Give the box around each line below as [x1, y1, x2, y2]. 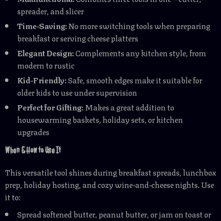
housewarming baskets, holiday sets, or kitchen [17, 113, 183, 125]
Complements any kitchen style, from [74, 46, 206, 59]
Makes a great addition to [83, 101, 174, 113]
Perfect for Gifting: [17, 101, 83, 113]
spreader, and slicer [17, 4, 84, 17]
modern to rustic [17, 59, 74, 71]
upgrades [17, 125, 49, 138]
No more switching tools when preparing [67, 19, 210, 32]
